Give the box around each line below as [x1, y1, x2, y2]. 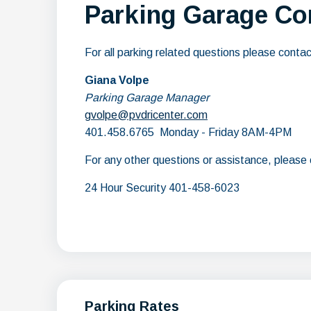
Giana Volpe [85, 74, 149, 86]
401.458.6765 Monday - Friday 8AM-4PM [85, 126, 292, 138]
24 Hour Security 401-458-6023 [85, 182, 239, 194]
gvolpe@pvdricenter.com [85, 109, 208, 121]
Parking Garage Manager [85, 92, 209, 103]
